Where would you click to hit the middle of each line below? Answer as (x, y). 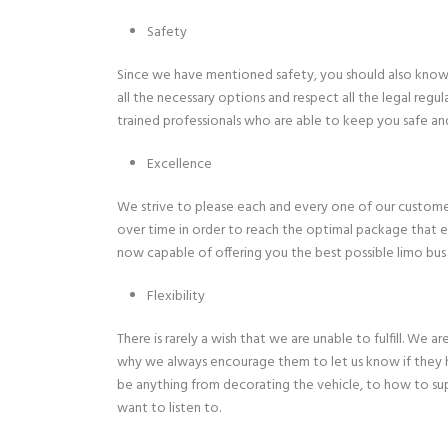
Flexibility (176, 296)
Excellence (179, 164)
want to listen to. (169, 408)
